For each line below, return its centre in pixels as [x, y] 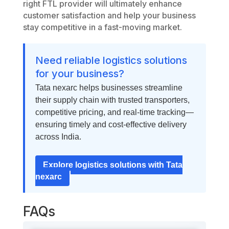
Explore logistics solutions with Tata [112, 165]
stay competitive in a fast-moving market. [102, 27]
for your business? [79, 74]
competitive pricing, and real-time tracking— [114, 112]
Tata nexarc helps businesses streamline [109, 88]
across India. [58, 137]
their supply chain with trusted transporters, [112, 100]
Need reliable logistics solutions [111, 61]
